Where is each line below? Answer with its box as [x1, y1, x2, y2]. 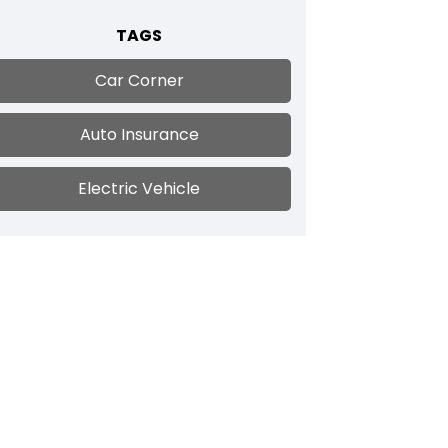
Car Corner [94, 69, 184, 92]
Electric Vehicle [78, 177, 201, 200]
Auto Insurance [79, 123, 199, 146]
